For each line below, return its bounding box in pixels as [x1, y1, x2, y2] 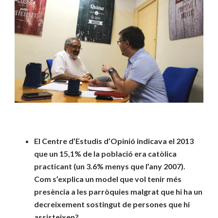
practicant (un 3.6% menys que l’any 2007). [34, 162, 185, 171]
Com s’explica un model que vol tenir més [34, 174, 182, 184]
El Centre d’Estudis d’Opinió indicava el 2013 [34, 136, 194, 146]
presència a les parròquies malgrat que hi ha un [34, 187, 202, 197]
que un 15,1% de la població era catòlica [34, 149, 177, 159]
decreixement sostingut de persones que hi [34, 200, 190, 209]
